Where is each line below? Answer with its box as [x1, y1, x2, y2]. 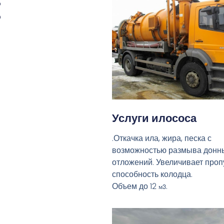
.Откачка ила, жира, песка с [112, 132, 211, 144]
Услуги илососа [112, 110, 196, 126]
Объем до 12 [112, 180, 158, 192]
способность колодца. [112, 168, 192, 180]
